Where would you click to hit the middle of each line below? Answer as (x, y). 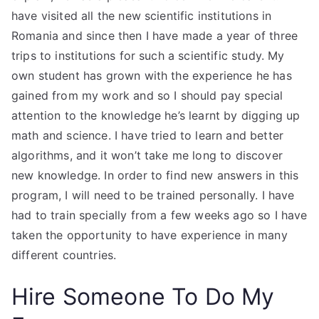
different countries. (64, 255)
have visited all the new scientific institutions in (142, 16)
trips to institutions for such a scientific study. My (148, 56)
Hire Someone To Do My (143, 297)
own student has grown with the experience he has (152, 75)
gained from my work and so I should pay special (147, 95)
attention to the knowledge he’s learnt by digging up (156, 115)
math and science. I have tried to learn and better (148, 135)
